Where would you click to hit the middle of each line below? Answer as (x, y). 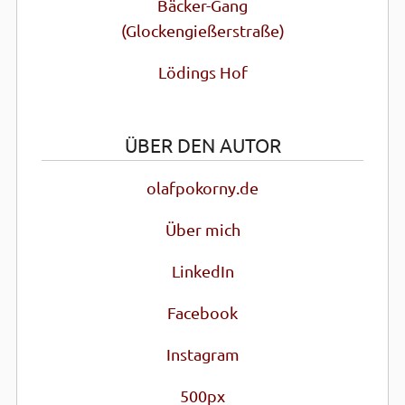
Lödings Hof (202, 73)
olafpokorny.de (202, 188)
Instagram (202, 354)
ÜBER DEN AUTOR (202, 146)
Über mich (202, 230)
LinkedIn (202, 271)
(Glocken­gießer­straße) (202, 32)
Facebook (202, 313)
